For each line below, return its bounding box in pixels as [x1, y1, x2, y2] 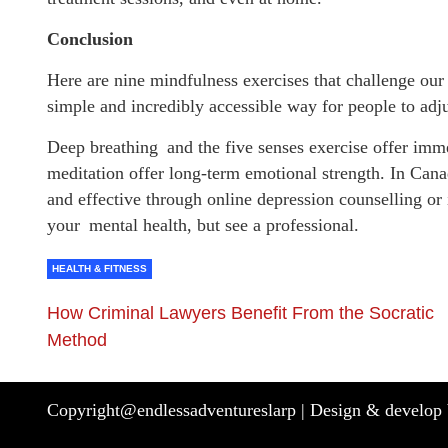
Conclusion [47, 28, 133, 49]
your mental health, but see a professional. [47, 214, 359, 235]
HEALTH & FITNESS [52, 262, 147, 274]
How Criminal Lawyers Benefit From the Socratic [47, 302, 434, 323]
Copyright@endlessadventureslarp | [47, 399, 310, 420]
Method [47, 329, 107, 350]
